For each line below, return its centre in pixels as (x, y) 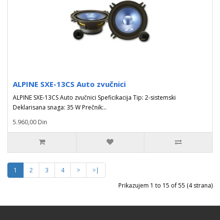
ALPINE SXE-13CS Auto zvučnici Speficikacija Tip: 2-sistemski (94, 97)
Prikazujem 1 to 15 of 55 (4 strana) (165, 185)
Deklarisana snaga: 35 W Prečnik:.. (60, 107)
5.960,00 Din (30, 122)
